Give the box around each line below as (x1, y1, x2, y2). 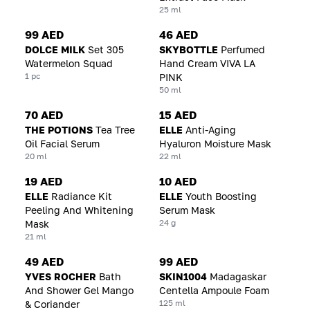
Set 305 (88, 43, 124, 55)
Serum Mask (159, 203, 215, 216)
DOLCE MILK (25, 43, 85, 55)
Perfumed (221, 43, 265, 55)
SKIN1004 (159, 270, 207, 282)
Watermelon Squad (25, 57, 113, 69)
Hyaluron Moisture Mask (159, 137, 271, 149)
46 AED (159, 27, 198, 42)
